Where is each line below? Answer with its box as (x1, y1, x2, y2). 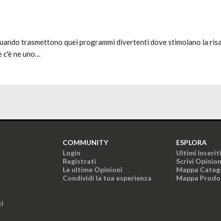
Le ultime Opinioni (63, 165, 122, 174)
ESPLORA (176, 138, 207, 147)
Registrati (63, 157, 96, 165)
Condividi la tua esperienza (63, 174, 151, 182)
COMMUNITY (63, 138, 108, 147)
